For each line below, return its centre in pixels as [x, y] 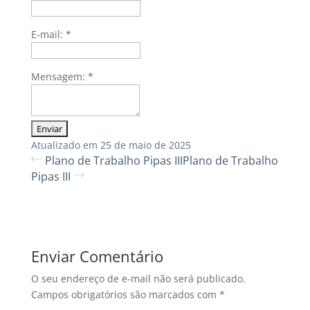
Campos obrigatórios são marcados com [125, 294]
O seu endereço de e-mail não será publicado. [138, 279]
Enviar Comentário [97, 256]
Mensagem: [60, 76]
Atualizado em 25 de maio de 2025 [111, 145]
